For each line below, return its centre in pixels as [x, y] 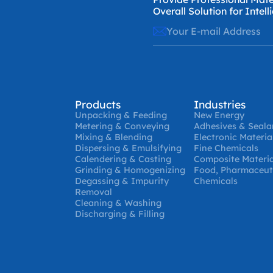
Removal [93, 192]
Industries [219, 105]
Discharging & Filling [119, 214]
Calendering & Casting [123, 159]
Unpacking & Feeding [121, 115]
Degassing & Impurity [122, 181]
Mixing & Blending [113, 137]
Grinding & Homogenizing [130, 170]
